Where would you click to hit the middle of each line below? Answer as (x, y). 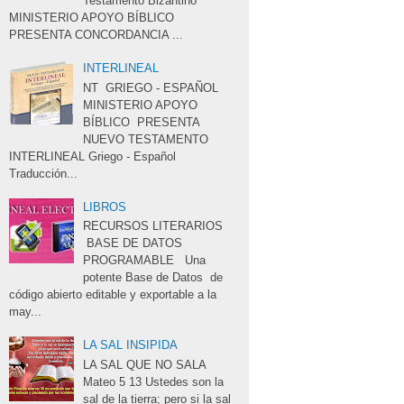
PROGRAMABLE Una (145, 261)
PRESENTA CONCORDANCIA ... (96, 35)
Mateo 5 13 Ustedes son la (154, 381)
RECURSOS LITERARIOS (157, 226)
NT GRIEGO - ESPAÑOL (151, 87)
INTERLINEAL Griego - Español (92, 156)
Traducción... (43, 173)
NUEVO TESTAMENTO (146, 139)
